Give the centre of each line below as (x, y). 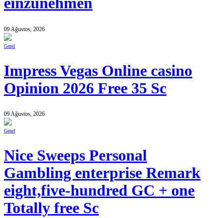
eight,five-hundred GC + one (99, 191)
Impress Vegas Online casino (98, 71)
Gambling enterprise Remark (102, 173)
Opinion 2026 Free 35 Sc (85, 88)
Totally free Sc (51, 208)
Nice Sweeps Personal (75, 156)
